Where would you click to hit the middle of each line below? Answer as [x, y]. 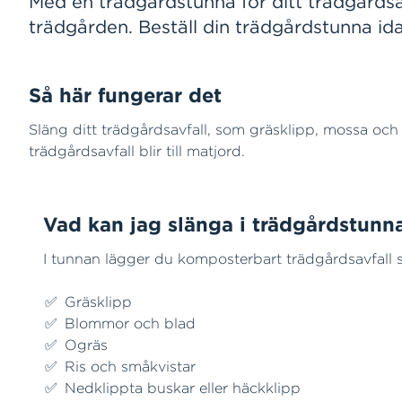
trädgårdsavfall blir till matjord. [137, 151]
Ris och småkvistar [130, 366]
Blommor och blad [130, 323]
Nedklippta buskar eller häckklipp [183, 388]
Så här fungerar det [125, 95]
